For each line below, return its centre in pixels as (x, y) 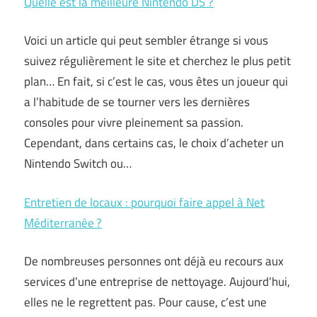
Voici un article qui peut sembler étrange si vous (146, 40)
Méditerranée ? (63, 223)
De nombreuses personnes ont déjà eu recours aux (154, 261)
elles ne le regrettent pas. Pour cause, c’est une (145, 302)
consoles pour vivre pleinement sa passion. (134, 122)
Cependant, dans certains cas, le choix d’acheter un (154, 143)
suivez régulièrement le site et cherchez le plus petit (157, 61)
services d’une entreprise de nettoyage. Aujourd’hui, (157, 282)
